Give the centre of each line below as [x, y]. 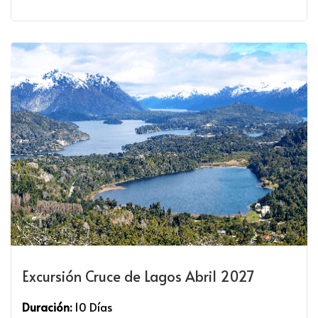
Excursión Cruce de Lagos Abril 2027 [138, 276]
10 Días [92, 307]
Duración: [47, 307]
